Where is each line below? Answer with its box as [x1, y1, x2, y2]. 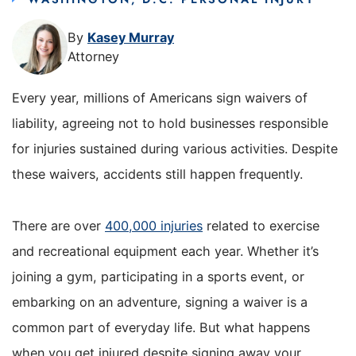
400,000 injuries [105, 217, 203, 234]
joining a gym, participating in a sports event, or [12, 268, 304, 284]
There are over [12, 217, 105, 234]
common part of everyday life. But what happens [12, 319, 310, 335]
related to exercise [203, 217, 319, 234]
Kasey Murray [87, 29, 174, 45]
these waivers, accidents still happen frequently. [12, 166, 307, 183]
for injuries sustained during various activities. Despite [12, 141, 338, 157]
